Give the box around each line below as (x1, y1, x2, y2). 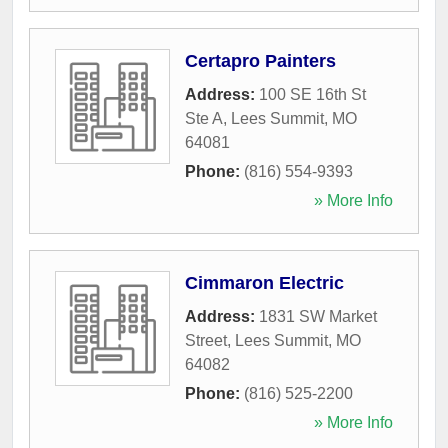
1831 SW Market (259, 307, 377, 325)
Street (185, 331, 227, 349)
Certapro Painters (185, 50, 336, 71)
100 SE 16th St (259, 85, 366, 103)
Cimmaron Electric (185, 272, 344, 293)
